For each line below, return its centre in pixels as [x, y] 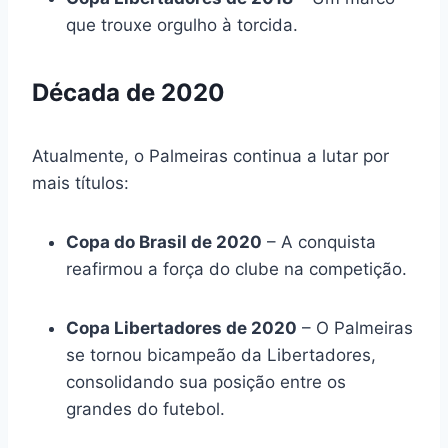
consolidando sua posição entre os [206, 381]
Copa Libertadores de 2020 [181, 327]
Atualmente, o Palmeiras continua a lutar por [210, 155]
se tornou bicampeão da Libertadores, [221, 354]
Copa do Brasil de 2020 [164, 241]
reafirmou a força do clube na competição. [236, 268]
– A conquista [319, 241]
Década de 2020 [128, 92]
